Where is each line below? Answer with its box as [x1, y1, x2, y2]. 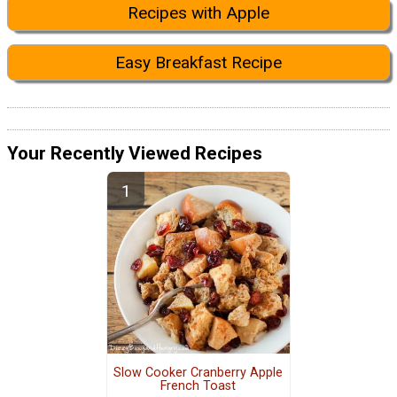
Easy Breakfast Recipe [115, 51, 282, 73]
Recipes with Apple [128, 3, 269, 24]
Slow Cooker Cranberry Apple [113, 365, 284, 381]
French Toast [160, 378, 237, 394]
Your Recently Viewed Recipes [7, 142, 262, 164]
